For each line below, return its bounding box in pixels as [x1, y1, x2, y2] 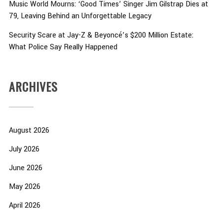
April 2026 [8, 200, 40, 211]
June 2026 [8, 163, 42, 174]
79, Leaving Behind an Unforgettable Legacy [8, 11, 151, 22]
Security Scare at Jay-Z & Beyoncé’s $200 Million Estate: [8, 30, 193, 41]
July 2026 [8, 144, 39, 155]
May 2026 [8, 182, 40, 192]
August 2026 [8, 125, 49, 136]
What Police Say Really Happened [8, 42, 117, 53]
